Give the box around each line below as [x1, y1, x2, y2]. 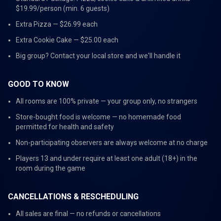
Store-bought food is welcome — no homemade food [16, 113, 181, 121]
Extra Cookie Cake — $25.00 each [16, 36, 118, 44]
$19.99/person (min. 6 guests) [16, 4, 110, 12]
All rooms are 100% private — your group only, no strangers [16, 97, 197, 105]
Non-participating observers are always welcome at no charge [16, 139, 208, 147]
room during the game [16, 164, 85, 172]
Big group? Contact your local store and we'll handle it [16, 52, 181, 60]
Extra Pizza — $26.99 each [16, 20, 98, 28]
